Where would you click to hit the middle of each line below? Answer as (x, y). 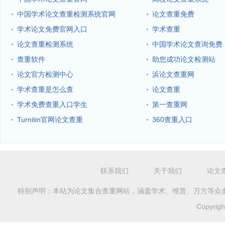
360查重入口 (172, 120)
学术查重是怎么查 (45, 89)
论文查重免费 (173, 14)
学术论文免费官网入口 (52, 29)
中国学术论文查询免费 (187, 44)
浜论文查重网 (173, 74)
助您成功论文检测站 (184, 59)
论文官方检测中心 (45, 74)
